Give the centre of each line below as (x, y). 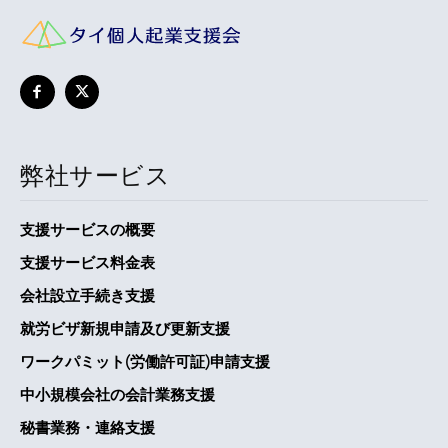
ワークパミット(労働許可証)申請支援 (145, 362)
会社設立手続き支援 (87, 296)
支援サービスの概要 (87, 230)
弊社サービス (95, 176)
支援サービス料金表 (87, 263)
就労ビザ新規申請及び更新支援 (125, 329)
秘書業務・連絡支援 (87, 428)
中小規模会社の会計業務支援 (117, 395)
